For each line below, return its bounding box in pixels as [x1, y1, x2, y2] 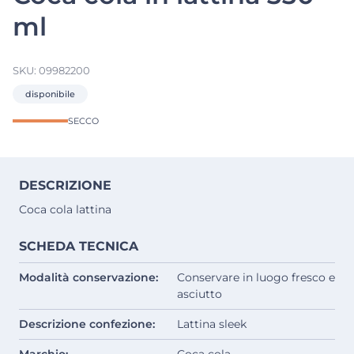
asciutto [177, 287, 222, 302]
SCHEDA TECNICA [19, 239, 138, 254]
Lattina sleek [177, 317, 247, 332]
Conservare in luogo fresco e [177, 270, 335, 285]
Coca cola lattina [19, 202, 111, 217]
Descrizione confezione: [19, 317, 155, 332]
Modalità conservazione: [19, 270, 158, 285]
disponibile [25, 88, 75, 100]
